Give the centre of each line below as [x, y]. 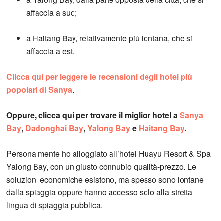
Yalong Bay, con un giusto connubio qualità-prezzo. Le [102, 167]
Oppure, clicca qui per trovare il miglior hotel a [93, 115]
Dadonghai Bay [55, 128]
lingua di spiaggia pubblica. [55, 205]
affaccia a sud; [52, 13]
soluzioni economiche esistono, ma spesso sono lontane [105, 180]
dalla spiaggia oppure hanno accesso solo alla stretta [100, 192]
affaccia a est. [51, 51]
